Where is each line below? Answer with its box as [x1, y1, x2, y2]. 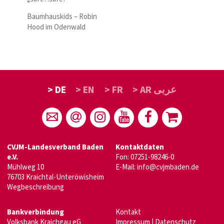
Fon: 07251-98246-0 [115, 152, 174, 163]
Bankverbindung [7, 207, 64, 218]
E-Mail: [115, 162, 137, 173]
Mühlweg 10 [7, 162, 44, 173]
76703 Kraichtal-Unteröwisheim [7, 172, 104, 183]
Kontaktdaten [115, 142, 164, 153]
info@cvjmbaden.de [137, 162, 199, 173]
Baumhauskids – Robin [27, 11, 97, 22]
